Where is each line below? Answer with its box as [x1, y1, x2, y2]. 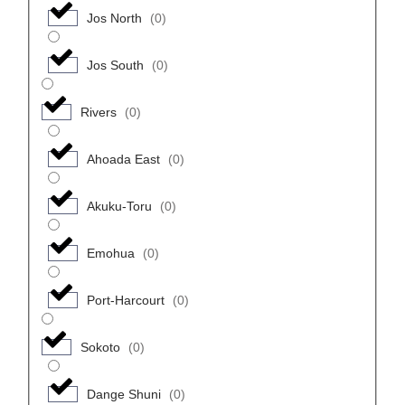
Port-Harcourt [86, 292, 165, 307]
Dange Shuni [86, 386, 161, 401]
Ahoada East [86, 151, 160, 166]
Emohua [86, 245, 135, 260]
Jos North [86, 10, 142, 25]
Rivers [80, 104, 117, 119]
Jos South [86, 57, 144, 72]
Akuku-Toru [86, 198, 152, 213]
